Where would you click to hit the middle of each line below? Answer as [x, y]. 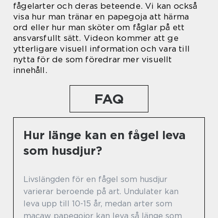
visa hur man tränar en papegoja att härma [101, 17]
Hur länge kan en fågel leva [105, 135]
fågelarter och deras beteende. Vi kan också [105, 6]
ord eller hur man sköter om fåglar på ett [99, 27]
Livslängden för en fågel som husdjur [95, 179]
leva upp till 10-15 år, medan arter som [98, 204]
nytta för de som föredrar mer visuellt [93, 59]
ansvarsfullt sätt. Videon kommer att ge [96, 38]
